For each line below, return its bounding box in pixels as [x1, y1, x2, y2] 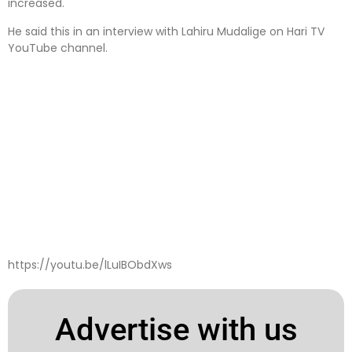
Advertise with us [54, 310, 298, 348]
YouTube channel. [8, 39, 108, 56]
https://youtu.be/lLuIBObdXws [8, 256, 172, 273]
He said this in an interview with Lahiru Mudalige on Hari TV [8, 23, 324, 39]
